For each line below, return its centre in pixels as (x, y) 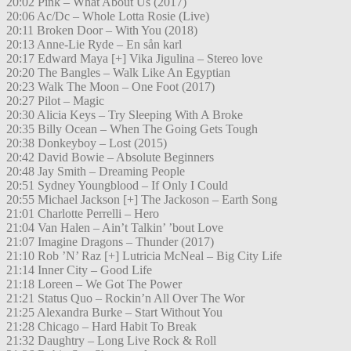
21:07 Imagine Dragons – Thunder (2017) (110, 242)
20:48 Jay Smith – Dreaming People (96, 172)
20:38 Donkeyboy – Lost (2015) (87, 143)
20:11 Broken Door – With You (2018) (102, 31)
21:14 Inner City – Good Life (79, 270)
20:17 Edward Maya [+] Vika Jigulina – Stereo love (134, 59)
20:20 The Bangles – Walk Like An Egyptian (118, 73)
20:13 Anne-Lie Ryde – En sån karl (94, 45)
